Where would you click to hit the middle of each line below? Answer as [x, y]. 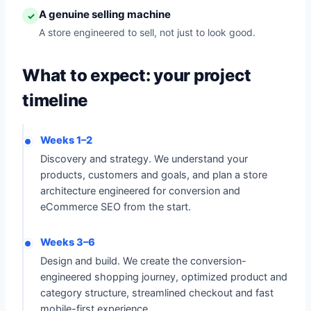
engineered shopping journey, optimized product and [164, 277]
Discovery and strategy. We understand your [144, 159]
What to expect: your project [137, 75]
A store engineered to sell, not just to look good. [147, 32]
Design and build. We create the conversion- [143, 261]
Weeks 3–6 [68, 242]
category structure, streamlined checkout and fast [157, 293]
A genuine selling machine [105, 14]
